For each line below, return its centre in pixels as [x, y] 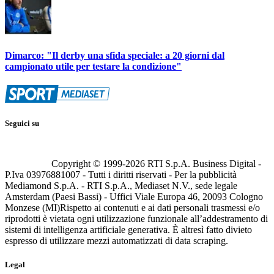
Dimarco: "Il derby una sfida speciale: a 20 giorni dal [115, 55]
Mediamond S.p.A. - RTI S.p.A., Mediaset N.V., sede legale [121, 186]
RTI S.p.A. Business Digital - [203, 164]
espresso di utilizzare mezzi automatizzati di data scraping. [117, 241]
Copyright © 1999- [88, 164]
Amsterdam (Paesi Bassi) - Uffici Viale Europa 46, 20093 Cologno [134, 197]
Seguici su [22, 124]
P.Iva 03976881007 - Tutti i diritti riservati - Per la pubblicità [121, 175]
